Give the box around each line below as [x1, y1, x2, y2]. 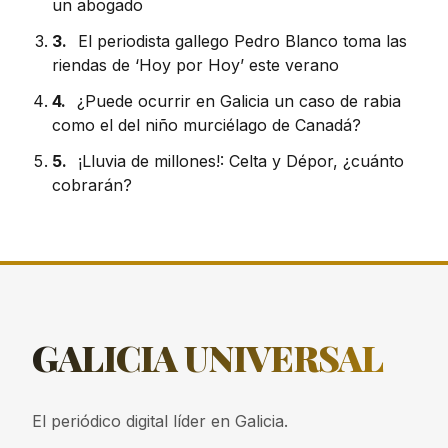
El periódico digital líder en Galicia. [32, 411, 288, 432]
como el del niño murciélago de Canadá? [52, 115, 361, 136]
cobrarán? [52, 175, 132, 196]
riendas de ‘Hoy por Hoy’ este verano [52, 55, 339, 76]
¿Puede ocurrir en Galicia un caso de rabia [77, 91, 401, 112]
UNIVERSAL [184, 333, 383, 382]
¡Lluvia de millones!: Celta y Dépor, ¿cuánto [78, 151, 404, 172]
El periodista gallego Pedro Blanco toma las [78, 31, 407, 52]
